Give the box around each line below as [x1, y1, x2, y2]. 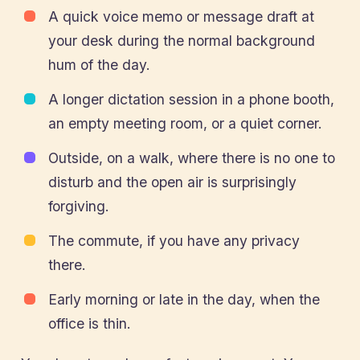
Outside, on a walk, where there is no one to [48, 149, 335, 166]
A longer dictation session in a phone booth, [48, 91, 334, 108]
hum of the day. [48, 56, 150, 73]
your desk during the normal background [48, 32, 315, 49]
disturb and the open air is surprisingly [48, 174, 297, 190]
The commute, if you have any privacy [48, 232, 300, 249]
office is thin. [48, 315, 131, 332]
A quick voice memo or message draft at [48, 8, 314, 25]
